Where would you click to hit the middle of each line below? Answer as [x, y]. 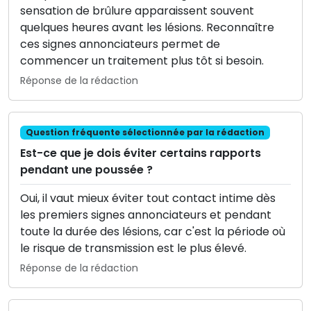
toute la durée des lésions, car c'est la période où [153, 232]
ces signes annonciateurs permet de [120, 44]
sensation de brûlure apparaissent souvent [137, 10]
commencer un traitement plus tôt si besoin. [142, 60]
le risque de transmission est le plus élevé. [133, 248]
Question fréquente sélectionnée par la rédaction [145, 132]
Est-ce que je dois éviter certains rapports [141, 153]
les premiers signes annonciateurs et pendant [146, 215]
